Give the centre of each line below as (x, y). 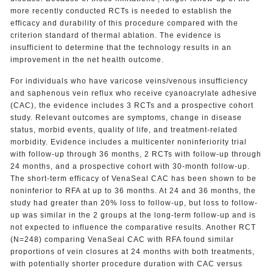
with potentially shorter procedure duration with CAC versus (126, 264)
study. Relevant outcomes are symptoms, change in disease (126, 117)
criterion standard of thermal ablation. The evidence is (115, 35)
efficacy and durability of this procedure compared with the (124, 23)
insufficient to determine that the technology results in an (121, 47)
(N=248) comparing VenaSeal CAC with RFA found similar (122, 239)
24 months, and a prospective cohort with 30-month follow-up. (130, 166)
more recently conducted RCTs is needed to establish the (121, 11)
